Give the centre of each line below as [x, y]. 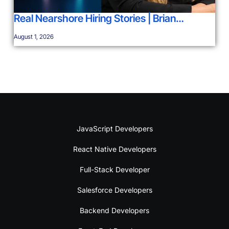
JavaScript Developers [114, 129]
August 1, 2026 [34, 37]
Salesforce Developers [114, 190]
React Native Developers [114, 149]
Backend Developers [114, 211]
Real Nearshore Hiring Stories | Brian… [99, 19]
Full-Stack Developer [114, 170]
